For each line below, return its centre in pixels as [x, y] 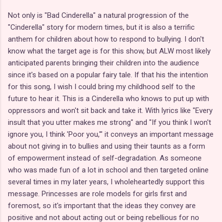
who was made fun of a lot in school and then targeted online [108, 170]
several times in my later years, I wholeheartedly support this [106, 182]
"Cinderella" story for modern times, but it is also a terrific [101, 27]
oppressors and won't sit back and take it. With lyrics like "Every [110, 110]
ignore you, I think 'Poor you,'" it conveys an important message [111, 134]
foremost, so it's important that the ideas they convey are [102, 205]
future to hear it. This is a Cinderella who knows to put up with [109, 98]
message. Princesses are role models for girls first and [97, 194]
